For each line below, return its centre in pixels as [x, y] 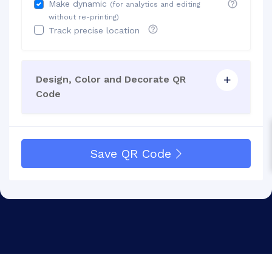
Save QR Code [131, 154]
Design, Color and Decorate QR [111, 79]
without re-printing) [84, 17]
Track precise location [96, 30]
